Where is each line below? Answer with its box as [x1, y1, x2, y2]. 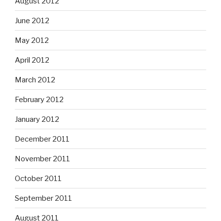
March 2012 [15, 75, 55, 84]
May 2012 [15, 36, 49, 45]
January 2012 [15, 114, 59, 124]
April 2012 [15, 55, 49, 65]
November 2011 [15, 154, 70, 163]
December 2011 [15, 134, 70, 144]
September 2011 [15, 193, 72, 203]
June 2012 [15, 16, 49, 25]
